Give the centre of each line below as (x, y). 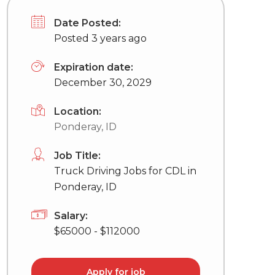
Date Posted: (87, 23)
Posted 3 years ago (100, 38)
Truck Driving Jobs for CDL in (125, 171)
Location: (78, 111)
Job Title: (77, 156)
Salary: (71, 216)
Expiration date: (94, 67)
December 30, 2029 (103, 83)
